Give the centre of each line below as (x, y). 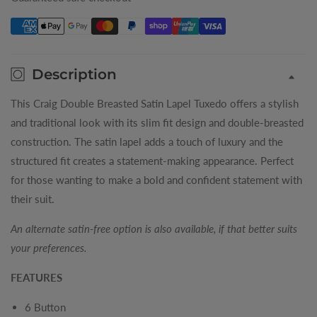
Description (74, 75)
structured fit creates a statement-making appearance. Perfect (152, 161)
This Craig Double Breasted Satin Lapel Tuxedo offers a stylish (155, 104)
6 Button (45, 307)
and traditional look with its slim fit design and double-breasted (157, 123)
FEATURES (36, 278)
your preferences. (49, 248)
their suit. (33, 199)
